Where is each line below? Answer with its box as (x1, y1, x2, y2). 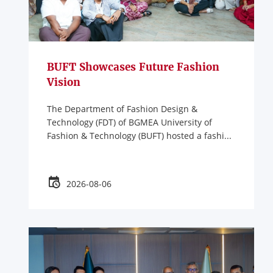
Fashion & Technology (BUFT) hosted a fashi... (46, 130, 232, 142)
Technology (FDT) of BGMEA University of (46, 116, 212, 129)
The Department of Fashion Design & (46, 103, 197, 115)
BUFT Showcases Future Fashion (46, 60, 219, 74)
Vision (46, 76, 80, 90)
